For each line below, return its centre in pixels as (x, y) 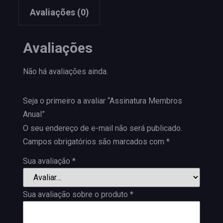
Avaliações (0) (59, 12)
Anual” (34, 114)
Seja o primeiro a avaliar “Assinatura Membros (103, 101)
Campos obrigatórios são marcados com (95, 142)
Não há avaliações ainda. (65, 72)
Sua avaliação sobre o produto (76, 194)
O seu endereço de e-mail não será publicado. (103, 128)
